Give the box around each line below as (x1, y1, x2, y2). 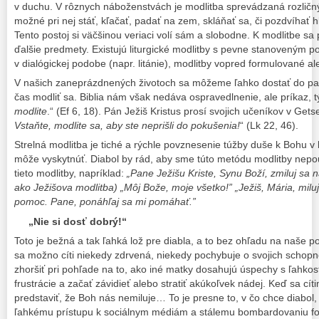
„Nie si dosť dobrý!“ (28, 215, 127, 227)
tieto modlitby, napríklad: (14, 167, 127, 179)
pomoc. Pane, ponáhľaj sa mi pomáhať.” (14, 196, 196, 208)
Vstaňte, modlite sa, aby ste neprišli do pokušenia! (14, 120, 240, 132)
